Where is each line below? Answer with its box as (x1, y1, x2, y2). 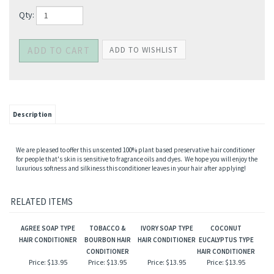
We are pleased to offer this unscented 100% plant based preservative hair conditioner (16, 193, 255, 201)
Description (13, 157, 52, 166)
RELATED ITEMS (10, 243, 73, 255)
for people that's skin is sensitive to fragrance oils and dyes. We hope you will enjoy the (16, 202, 257, 210)
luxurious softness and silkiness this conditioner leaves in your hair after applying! (16, 211, 246, 220)
